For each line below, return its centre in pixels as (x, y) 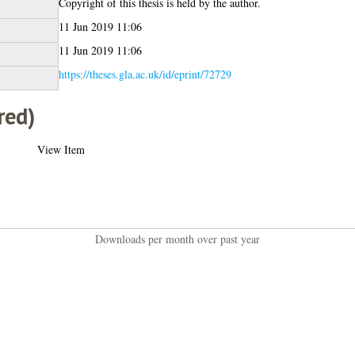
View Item (61, 149)
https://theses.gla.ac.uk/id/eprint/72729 (145, 74)
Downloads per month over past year (177, 239)
